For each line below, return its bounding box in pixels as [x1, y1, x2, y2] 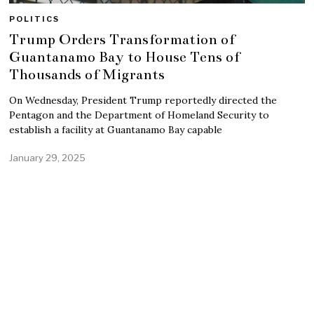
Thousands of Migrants [9, 64, 165, 83]
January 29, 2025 [9, 151, 86, 163]
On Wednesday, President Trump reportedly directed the [9, 93, 278, 107]
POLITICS [9, 13, 60, 24]
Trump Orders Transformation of [9, 29, 235, 48]
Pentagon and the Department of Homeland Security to [9, 108, 270, 121]
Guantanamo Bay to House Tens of [9, 47, 240, 66]
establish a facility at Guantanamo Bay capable [9, 123, 223, 136]
